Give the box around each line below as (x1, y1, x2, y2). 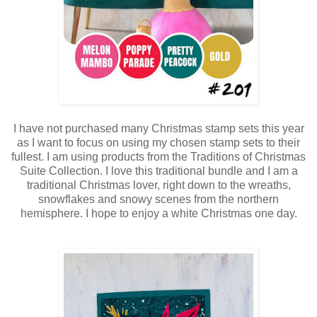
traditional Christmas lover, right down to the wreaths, (26, 179, 291, 192)
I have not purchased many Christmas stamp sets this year (13, 122, 304, 135)
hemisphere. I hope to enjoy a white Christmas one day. (20, 207, 297, 220)
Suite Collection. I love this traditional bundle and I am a (19, 165, 298, 178)
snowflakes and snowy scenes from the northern (38, 193, 279, 206)
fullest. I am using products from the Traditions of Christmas (11, 151, 306, 163)
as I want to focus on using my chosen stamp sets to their (17, 137, 300, 149)
